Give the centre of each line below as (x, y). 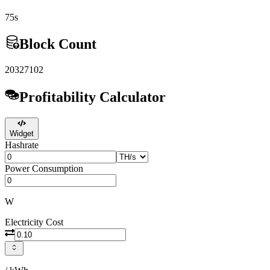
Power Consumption (44, 169)
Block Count (58, 44)
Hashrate (22, 145)
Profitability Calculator (93, 97)
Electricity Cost (34, 222)
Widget (22, 134)
